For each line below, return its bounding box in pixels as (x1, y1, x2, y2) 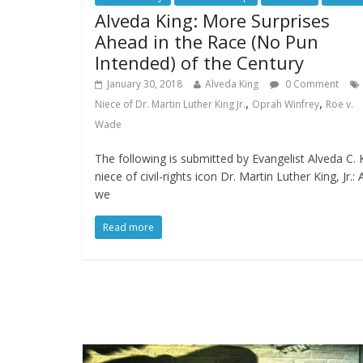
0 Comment (283, 77, 339, 92)
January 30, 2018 (107, 77, 182, 92)
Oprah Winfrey (252, 97, 319, 112)
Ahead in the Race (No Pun (95, 29, 318, 54)
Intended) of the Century (95, 50, 304, 75)
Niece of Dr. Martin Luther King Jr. (95, 97, 246, 112)
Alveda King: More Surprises (95, 8, 330, 33)
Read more (103, 220, 154, 235)
